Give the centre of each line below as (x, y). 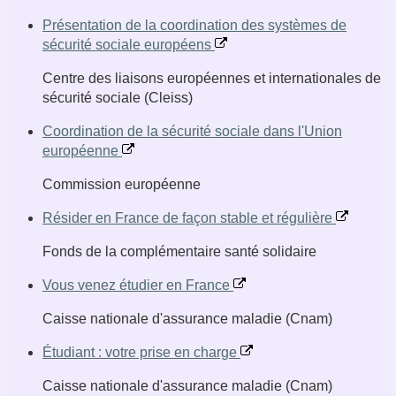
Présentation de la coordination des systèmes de (194, 26)
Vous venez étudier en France (138, 286)
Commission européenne (122, 185)
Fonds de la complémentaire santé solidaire (179, 252)
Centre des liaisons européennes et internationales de (212, 79)
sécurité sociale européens (129, 45)
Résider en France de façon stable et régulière (189, 218)
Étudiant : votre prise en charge (141, 353)
